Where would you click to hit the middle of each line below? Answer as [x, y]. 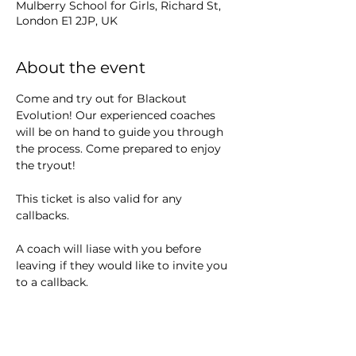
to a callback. [52, 282]
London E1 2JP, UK [67, 21]
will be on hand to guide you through [121, 132]
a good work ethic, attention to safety [122, 332]
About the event [81, 68]
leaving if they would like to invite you [123, 265]
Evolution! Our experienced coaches [117, 115]
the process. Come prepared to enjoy [120, 149]
